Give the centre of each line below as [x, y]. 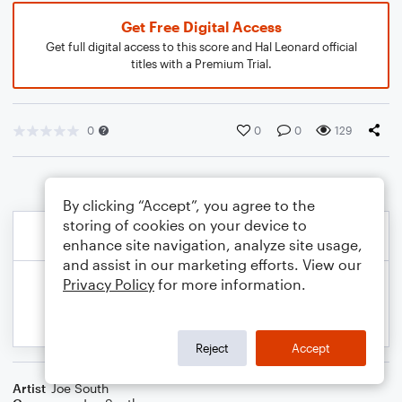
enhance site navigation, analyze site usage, [213, 245]
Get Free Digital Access [201, 26]
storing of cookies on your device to [185, 225]
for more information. [230, 284]
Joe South [80, 388]
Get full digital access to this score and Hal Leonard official [201, 47]
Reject [212, 348]
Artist [29, 388]
